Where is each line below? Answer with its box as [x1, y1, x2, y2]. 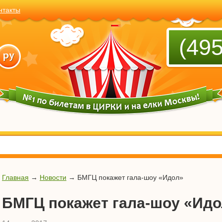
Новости [40, 173, 66, 181]
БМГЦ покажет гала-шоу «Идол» [75, 173, 183, 181]
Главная [2, 173, 29, 181]
